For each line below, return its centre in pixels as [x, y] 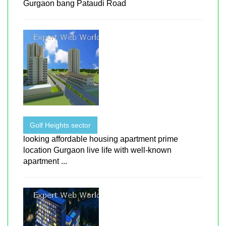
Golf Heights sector [60, 125]
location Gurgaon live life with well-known [97, 150]
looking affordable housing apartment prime [101, 139]
